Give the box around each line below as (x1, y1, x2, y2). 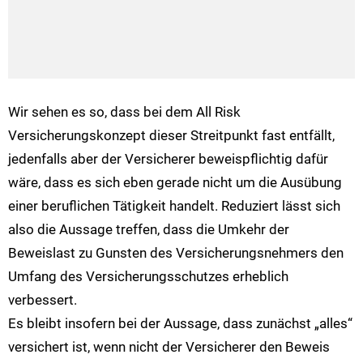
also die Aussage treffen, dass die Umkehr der (8, 221, 289, 238)
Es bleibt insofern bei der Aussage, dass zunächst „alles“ (8, 315, 352, 332)
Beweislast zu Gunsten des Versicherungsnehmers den (8, 245, 344, 262)
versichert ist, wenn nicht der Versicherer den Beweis (8, 339, 330, 356)
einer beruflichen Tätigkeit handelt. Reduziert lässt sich (8, 198, 340, 215)
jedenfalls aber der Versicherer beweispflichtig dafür (8, 151, 328, 168)
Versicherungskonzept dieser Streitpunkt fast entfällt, (8, 127, 335, 144)
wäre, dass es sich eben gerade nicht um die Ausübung (8, 174, 342, 191)
